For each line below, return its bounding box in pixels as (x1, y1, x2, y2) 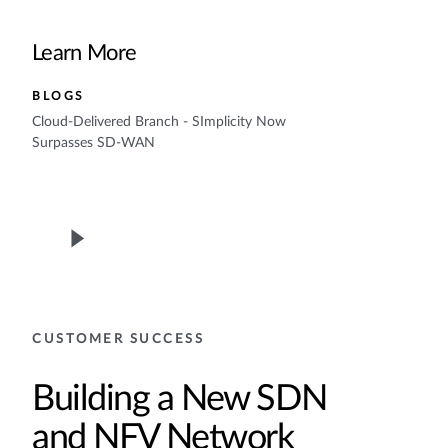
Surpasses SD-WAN (32, 136, 155, 150)
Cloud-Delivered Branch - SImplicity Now (32, 115, 286, 129)
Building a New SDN (32, 381, 327, 417)
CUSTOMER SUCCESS (32, 333, 205, 346)
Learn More (32, 42, 137, 64)
